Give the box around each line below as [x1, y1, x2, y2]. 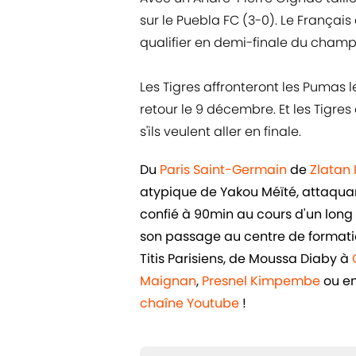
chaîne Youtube [140, 294, 239, 313]
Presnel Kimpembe [202, 272, 320, 291]
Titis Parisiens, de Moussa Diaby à [140, 250, 352, 269]
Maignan [140, 272, 196, 291]
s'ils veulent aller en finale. [140, 122, 301, 141]
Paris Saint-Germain [160, 161, 287, 180]
